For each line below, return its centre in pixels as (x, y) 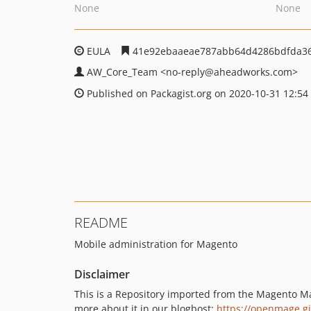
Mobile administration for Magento (156, 244)
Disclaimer (102, 274)
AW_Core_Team (124, 72)
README (101, 222)
